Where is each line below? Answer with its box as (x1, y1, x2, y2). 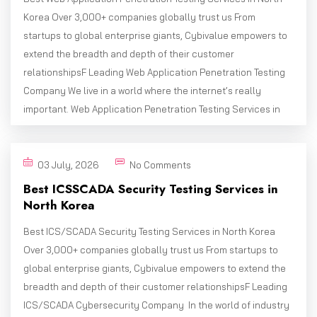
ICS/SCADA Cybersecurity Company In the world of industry (23, 299, 289, 311)
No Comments (129, 159, 191, 171)
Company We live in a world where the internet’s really (23, 85, 261, 97)
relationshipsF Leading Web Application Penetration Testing (23, 67, 285, 79)
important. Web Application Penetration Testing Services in (23, 103, 280, 115)
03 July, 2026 (38, 159, 99, 171)
